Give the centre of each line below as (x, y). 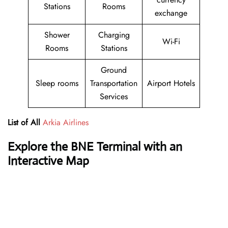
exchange (171, 13)
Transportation (114, 83)
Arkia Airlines (66, 123)
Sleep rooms (57, 83)
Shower (57, 35)
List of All (24, 123)
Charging (114, 35)
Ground (114, 70)
